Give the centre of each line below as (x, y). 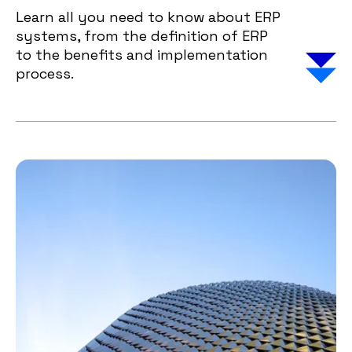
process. (45, 73)
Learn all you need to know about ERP (148, 17)
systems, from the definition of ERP (142, 36)
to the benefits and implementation (142, 55)
